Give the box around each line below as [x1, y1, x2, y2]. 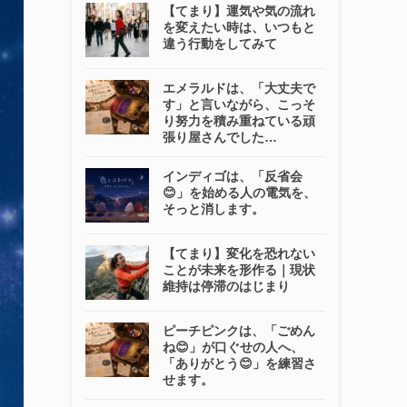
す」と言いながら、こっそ [163, 97, 315, 112]
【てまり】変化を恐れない [163, 246, 315, 261]
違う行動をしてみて [163, 36, 277, 51]
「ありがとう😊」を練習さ [163, 356, 316, 371]
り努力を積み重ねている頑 [163, 114, 315, 128]
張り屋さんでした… [163, 130, 277, 144]
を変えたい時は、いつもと [163, 20, 315, 35]
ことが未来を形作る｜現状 [163, 263, 315, 277]
